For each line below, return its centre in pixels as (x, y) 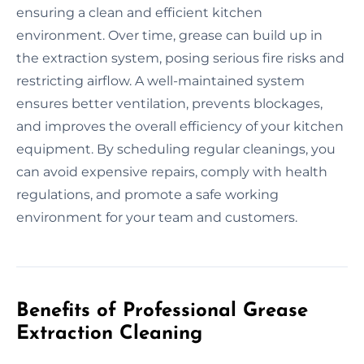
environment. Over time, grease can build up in (169, 35)
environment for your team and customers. (157, 217)
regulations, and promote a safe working (147, 194)
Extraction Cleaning (109, 334)
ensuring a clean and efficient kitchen (139, 12)
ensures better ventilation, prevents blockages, (169, 103)
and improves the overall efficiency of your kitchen (180, 126)
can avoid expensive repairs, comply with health (172, 171)
